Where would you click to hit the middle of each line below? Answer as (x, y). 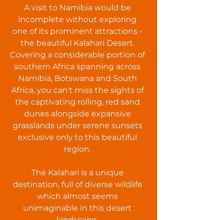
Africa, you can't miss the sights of (77, 90)
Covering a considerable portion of (77, 55)
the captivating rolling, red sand (77, 102)
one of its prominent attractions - (77, 31)
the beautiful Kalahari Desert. (77, 43)
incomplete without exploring (77, 19)
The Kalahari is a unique (77, 173)
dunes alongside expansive (77, 114)
